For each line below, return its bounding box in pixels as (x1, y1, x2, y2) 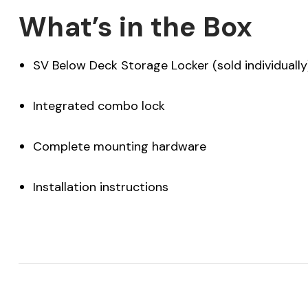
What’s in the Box (19, 8, 253, 45)
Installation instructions (32, 178, 168, 195)
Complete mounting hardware (32, 137, 206, 155)
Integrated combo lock (32, 97, 165, 114)
